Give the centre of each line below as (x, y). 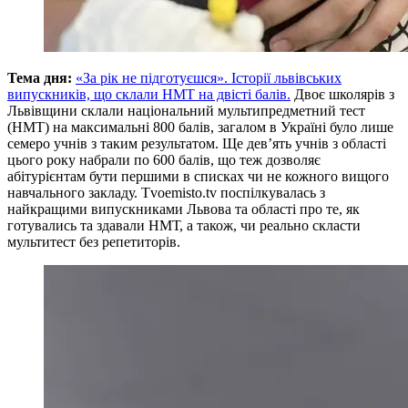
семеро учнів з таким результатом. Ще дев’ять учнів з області (197, 143)
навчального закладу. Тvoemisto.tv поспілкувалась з (166, 192)
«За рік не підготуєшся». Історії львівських (209, 77)
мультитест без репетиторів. (94, 241)
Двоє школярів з (342, 94)
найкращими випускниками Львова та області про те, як (184, 209)
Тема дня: (40, 77)
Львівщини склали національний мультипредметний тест (186, 110)
